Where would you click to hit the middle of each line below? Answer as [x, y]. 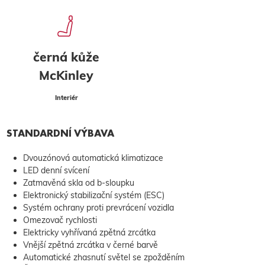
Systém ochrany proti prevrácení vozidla [98, 208]
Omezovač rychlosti [60, 220]
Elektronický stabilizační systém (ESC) [93, 195]
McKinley [66, 75]
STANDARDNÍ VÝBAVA [60, 133]
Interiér [66, 98]
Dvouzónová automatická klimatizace [93, 158]
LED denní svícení [56, 171]
